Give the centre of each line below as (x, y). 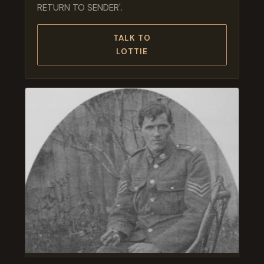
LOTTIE (132, 51)
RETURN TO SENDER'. (80, 7)
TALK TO (132, 38)
